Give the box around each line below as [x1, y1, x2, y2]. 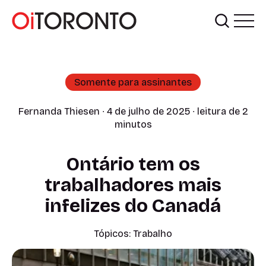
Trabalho [133, 227, 172, 239]
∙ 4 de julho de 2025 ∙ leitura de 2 [99, 106, 248, 118]
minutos [114, 119, 152, 131]
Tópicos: [94, 227, 133, 239]
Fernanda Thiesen [18, 106, 100, 118]
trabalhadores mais [45, 173, 221, 197]
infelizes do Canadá [45, 194, 221, 217]
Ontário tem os [66, 152, 200, 176]
